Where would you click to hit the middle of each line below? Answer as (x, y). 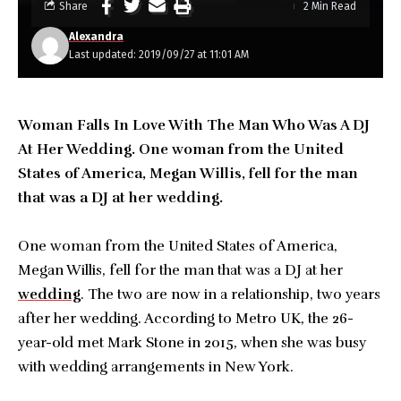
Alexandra (96, 37)
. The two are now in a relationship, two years (230, 294)
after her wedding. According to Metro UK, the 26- (186, 319)
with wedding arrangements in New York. (156, 367)
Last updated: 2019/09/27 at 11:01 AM (159, 55)
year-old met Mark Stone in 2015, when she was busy (192, 343)
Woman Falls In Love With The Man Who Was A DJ (194, 125)
